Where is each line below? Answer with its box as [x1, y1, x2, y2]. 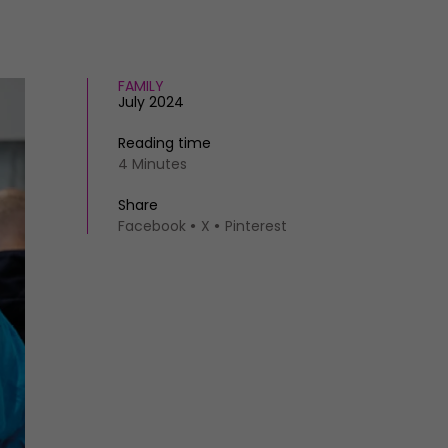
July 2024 [118, 92, 184, 112]
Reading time [118, 133, 211, 153]
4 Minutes [118, 154, 187, 174]
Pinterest [225, 216, 287, 236]
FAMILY [118, 76, 164, 96]
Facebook [118, 216, 186, 236]
